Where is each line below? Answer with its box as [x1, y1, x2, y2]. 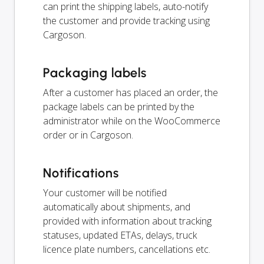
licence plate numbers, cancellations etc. [43, 242, 210, 256]
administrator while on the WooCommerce [43, 114, 220, 127]
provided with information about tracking [43, 214, 212, 227]
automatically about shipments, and [43, 200, 190, 213]
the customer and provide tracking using [43, 14, 210, 27]
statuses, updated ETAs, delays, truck [43, 228, 197, 242]
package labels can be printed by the [43, 100, 194, 113]
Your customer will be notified [43, 186, 167, 199]
